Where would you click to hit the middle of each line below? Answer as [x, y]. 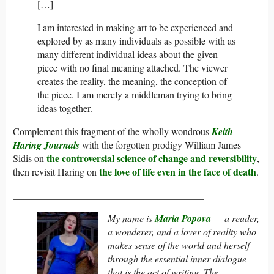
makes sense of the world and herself [179, 245]
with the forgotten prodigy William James [160, 145]
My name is [131, 218]
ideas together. [65, 108]
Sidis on [30, 158]
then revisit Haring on [56, 172]
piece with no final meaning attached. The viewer [132, 68]
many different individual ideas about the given [128, 54]
